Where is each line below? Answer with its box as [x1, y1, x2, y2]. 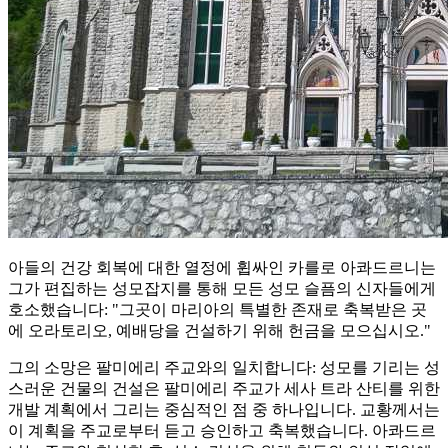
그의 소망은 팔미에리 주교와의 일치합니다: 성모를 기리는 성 [8, 359, 440, 377]
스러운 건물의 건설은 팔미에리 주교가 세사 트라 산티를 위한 [8, 380, 440, 398]
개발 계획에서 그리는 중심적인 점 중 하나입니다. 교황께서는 [8, 401, 440, 419]
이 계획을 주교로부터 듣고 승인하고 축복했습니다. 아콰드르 [8, 422, 436, 440]
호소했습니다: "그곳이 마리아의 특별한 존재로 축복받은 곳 [8, 301, 427, 319]
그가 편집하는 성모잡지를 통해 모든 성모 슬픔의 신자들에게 [8, 280, 436, 298]
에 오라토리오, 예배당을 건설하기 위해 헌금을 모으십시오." [8, 322, 431, 340]
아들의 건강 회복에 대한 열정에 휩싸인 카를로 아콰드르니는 [8, 259, 436, 277]
